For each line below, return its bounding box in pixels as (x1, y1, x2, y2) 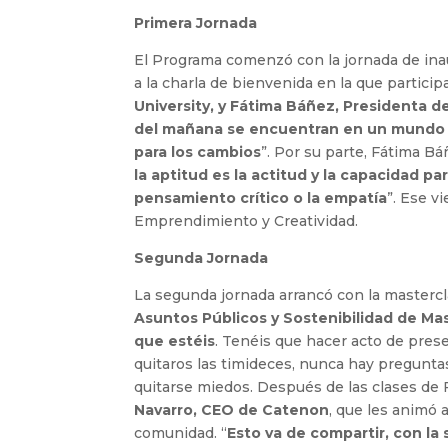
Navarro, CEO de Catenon (134, 401, 330, 420)
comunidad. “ (134, 424, 228, 443)
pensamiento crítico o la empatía (134, 189, 388, 208)
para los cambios (134, 143, 262, 162)
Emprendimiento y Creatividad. (134, 212, 359, 231)
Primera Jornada (134, 14, 258, 33)
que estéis (134, 332, 216, 351)
